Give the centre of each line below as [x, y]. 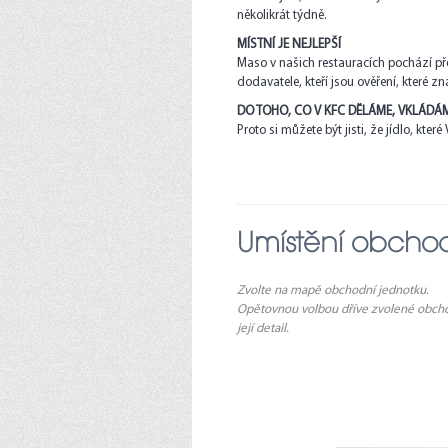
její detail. [263, 328]
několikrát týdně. [282, 15]
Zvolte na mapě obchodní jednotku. [333, 290]
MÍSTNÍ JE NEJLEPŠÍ [289, 44]
